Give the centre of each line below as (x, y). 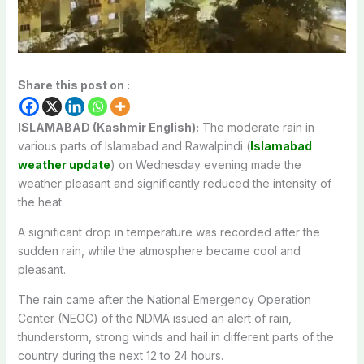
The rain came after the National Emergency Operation (164, 299)
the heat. (41, 201)
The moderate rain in (256, 127)
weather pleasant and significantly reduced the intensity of (174, 183)
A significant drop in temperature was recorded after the (169, 232)
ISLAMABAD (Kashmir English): (108, 127)
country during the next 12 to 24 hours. (120, 355)
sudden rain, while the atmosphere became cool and (159, 250)
